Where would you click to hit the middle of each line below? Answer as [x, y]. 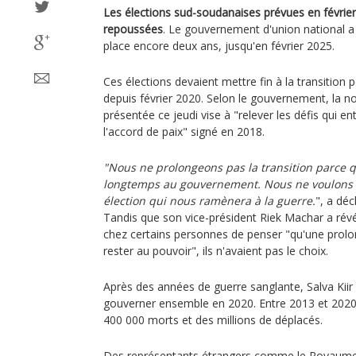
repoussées [133, 29]
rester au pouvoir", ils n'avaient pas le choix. [216, 251]
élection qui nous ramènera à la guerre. [209, 201]
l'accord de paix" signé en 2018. [184, 132]
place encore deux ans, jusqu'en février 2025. [219, 46]
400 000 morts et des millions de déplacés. [213, 320]
